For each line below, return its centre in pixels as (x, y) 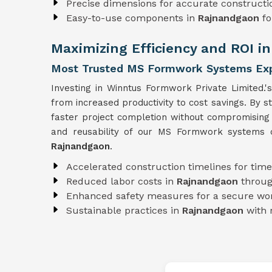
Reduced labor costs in (121, 181)
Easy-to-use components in (132, 18)
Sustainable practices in (124, 210)
